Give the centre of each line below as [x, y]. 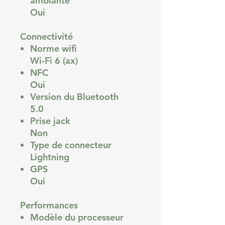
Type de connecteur [71, 145]
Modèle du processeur [77, 217]
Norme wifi [53, 48]
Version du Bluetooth [74, 96]
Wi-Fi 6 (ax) [54, 60]
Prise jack [50, 121]
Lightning [50, 157]
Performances [49, 205]
